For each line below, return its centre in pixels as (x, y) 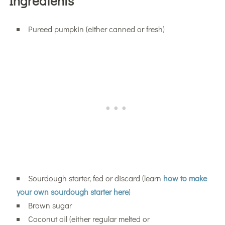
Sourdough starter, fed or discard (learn (95, 178)
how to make (185, 178)
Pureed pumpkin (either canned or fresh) (96, 29)
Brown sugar (50, 205)
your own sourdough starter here (72, 191)
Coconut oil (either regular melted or (89, 218)
